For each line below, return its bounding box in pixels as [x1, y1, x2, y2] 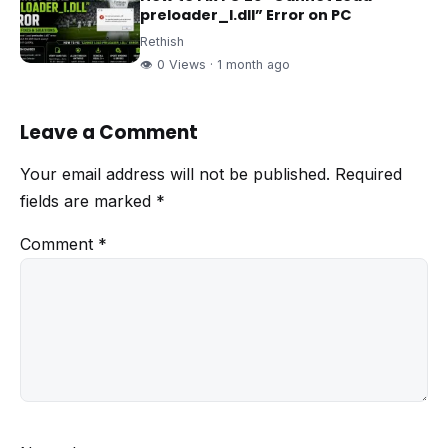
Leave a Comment [20, 118, 198, 146]
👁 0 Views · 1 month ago [140, 56, 290, 72]
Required [335, 163, 402, 184]
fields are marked [20, 190, 156, 211]
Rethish [140, 33, 184, 49]
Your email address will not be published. [20, 163, 330, 184]
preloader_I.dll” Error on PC [140, 4, 352, 25]
